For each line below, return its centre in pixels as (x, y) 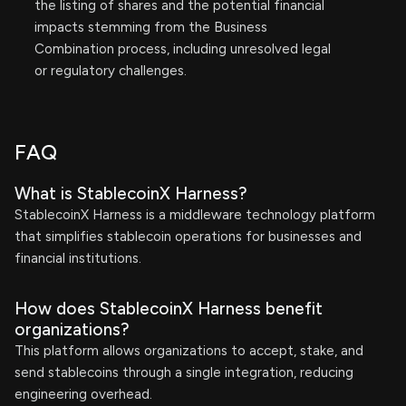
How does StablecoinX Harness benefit (169, 309)
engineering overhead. (83, 394)
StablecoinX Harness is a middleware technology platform (195, 215)
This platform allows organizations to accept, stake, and (189, 351)
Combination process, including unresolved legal (183, 49)
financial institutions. (78, 258)
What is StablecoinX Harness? (131, 193)
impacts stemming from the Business (151, 27)
